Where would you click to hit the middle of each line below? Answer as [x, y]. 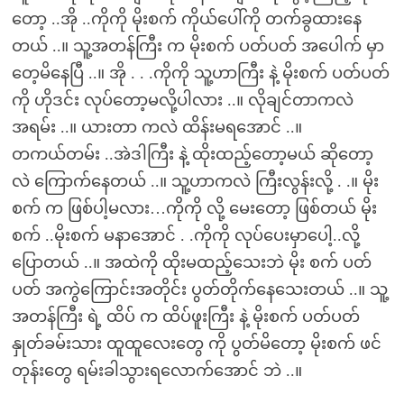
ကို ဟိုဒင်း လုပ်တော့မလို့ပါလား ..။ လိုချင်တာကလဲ [182, 100]
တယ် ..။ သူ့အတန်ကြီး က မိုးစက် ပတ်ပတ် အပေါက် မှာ [197, 46]
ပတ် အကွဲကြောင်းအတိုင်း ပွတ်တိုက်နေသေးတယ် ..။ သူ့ [199, 289]
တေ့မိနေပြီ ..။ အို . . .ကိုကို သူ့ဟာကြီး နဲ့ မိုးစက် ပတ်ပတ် [200, 73]
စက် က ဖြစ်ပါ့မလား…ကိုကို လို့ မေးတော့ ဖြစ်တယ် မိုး [194, 208]
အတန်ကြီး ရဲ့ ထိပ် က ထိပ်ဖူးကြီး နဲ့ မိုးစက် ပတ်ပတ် [185, 317]
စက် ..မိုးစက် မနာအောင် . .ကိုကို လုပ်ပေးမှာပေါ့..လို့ [185, 235]
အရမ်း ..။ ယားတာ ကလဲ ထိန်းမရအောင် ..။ [156, 127]
